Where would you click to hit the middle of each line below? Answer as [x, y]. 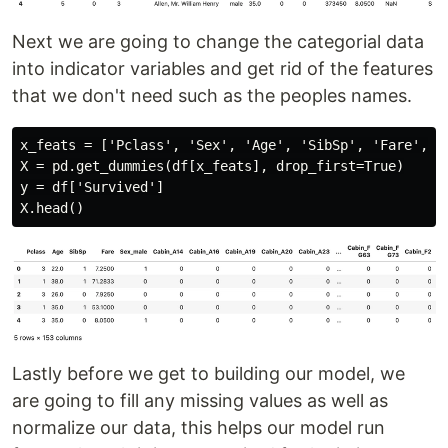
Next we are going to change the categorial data [218, 41]
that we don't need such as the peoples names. [212, 95]
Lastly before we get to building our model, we [208, 374]
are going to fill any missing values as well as [200, 401]
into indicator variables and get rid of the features [222, 68]
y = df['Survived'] [92, 186]
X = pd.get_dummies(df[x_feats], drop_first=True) [212, 165]
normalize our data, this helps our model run [198, 428]
